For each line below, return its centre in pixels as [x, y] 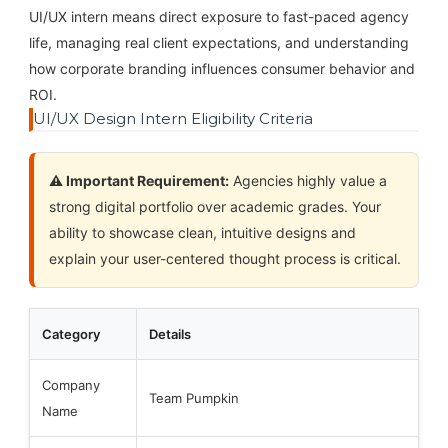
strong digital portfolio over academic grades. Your [214, 206]
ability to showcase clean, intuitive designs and [202, 232]
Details [169, 333]
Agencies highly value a [307, 180]
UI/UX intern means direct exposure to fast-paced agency [218, 16]
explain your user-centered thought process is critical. [224, 258]
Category [70, 333]
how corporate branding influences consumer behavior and [221, 68]
